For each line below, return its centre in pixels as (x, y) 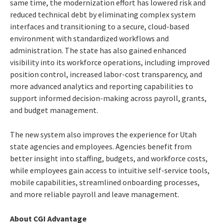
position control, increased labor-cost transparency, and (106, 74)
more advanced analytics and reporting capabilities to (102, 86)
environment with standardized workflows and (89, 38)
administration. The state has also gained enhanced (98, 50)
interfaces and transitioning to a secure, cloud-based (100, 26)
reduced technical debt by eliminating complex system (103, 14)
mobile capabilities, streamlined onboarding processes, (105, 182)
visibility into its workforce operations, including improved (110, 62)
